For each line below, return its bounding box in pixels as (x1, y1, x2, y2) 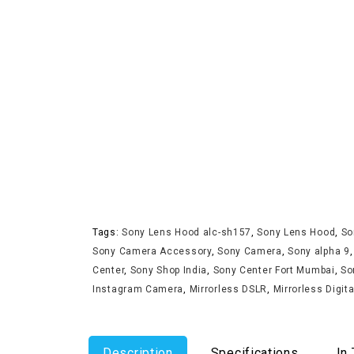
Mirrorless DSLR (189, 283, 268, 295)
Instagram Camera (92, 283, 184, 295)
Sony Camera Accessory (92, 245, 212, 257)
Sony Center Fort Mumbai (213, 264, 335, 276)
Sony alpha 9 (288, 245, 350, 257)
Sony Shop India (130, 264, 208, 276)
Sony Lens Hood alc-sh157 (122, 226, 252, 238)
